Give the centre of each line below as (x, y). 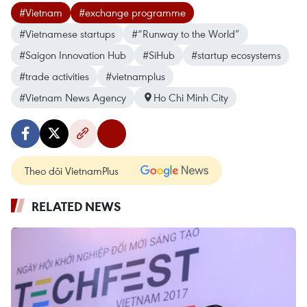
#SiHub (159, 54)
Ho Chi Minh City (191, 97)
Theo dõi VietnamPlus (72, 170)
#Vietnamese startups (67, 33)
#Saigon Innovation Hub (73, 54)
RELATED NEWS (76, 206)
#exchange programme (132, 12)
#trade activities (54, 76)
